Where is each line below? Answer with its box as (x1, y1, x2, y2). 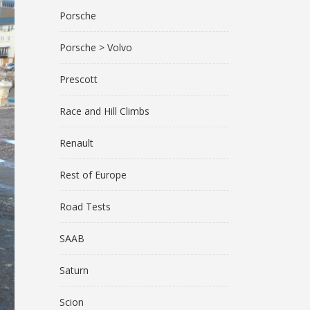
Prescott (60, 73, 98, 86)
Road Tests (60, 200, 111, 213)
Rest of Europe (60, 168, 127, 181)
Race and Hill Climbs (60, 104, 149, 118)
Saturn (60, 264, 89, 277)
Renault (60, 136, 93, 149)
